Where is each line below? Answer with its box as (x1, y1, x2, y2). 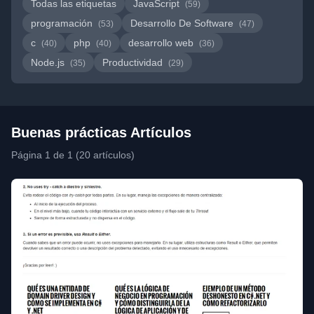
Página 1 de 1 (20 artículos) (11, 149, 135, 161)
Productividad (102, 57, 165, 68)
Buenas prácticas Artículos (11, 125, 191, 140)
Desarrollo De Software (130, 18, 236, 29)
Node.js (31, 57, 67, 68)
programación (31, 18, 95, 29)
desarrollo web (128, 37, 196, 48)
